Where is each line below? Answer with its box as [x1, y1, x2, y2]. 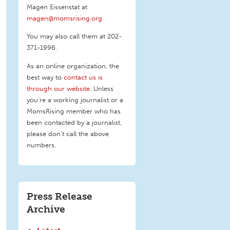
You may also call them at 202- [27, 32, 122, 41]
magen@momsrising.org [27, 13, 102, 22]
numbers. [27, 140, 56, 149]
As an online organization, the [27, 61, 119, 70]
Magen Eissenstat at [27, 2, 87, 11]
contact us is [64, 72, 103, 81]
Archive [27, 203, 65, 215]
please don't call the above [27, 129, 109, 138]
